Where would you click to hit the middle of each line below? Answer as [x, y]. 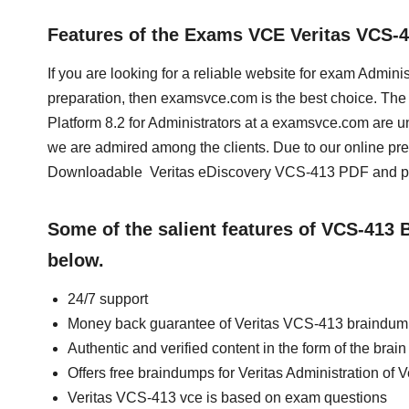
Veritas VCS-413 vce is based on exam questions [227, 398]
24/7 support [108, 299]
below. [76, 260]
